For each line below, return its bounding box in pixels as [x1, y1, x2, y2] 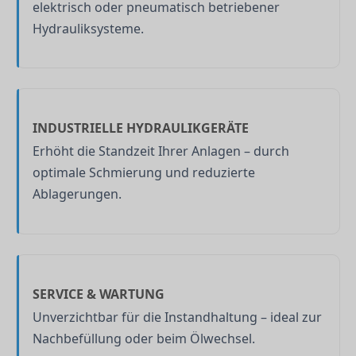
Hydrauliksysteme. [33, 19, 144, 37]
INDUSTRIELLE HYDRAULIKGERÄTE [33, 119, 249, 137]
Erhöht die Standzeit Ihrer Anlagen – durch [33, 142, 289, 161]
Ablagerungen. [33, 185, 122, 203]
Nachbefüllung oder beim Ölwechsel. [33, 329, 255, 347]
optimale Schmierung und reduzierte [33, 164, 255, 182]
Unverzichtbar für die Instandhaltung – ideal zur [33, 308, 322, 326]
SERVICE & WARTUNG [33, 284, 164, 303]
